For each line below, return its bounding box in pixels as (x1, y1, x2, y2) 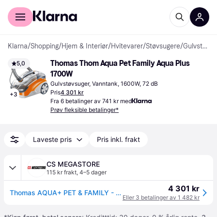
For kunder (8, 3, 40, 11)
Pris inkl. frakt (97, 135, 140, 143)
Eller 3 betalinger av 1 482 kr (123, 194, 200, 201)
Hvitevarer (111, 42, 143, 50)
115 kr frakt (46, 169, 77, 176)
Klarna (8, 42, 28, 50)
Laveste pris (33, 135, 72, 143)
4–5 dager (79, 169, 107, 176)
